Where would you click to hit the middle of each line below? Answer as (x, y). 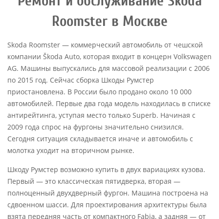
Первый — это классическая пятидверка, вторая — (94, 181)
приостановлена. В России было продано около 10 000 (99, 92)
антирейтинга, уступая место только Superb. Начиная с (101, 115)
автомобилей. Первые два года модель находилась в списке (109, 103)
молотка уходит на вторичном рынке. (71, 150)
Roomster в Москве (109, 21)
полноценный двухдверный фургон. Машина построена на (108, 193)
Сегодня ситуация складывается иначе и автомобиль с (100, 139)
